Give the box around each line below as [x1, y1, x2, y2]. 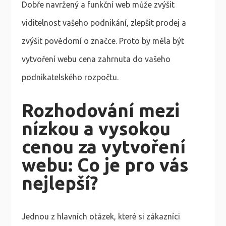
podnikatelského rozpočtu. [21, 73, 119, 82]
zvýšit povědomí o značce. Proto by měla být [21, 36, 184, 46]
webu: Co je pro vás [21, 154, 188, 176]
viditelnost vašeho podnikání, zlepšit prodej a [21, 18, 186, 28]
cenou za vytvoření [21, 136, 186, 157]
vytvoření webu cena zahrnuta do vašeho [21, 54, 171, 64]
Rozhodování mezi [21, 100, 180, 121]
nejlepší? [21, 173, 98, 194]
